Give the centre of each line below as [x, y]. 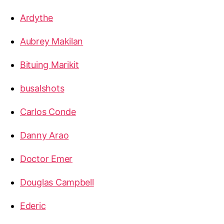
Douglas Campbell [57, 182]
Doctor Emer [46, 158]
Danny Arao [44, 135]
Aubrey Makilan [52, 41]
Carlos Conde [48, 111]
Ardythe [37, 17]
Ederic [33, 205]
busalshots [42, 88]
